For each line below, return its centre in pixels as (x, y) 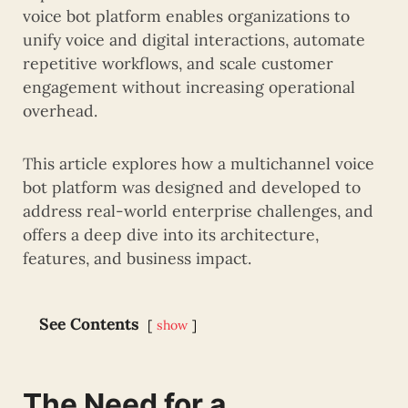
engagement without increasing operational (189, 87)
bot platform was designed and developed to (192, 188)
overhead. (60, 111)
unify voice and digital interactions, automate (194, 40)
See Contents (89, 324)
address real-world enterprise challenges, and (198, 211)
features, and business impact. (137, 259)
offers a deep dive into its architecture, (171, 235)
